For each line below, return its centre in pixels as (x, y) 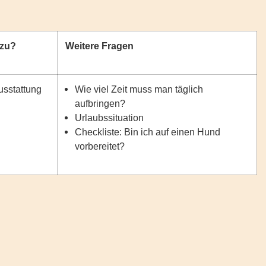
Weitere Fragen (99, 46)
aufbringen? (100, 103)
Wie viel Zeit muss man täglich (139, 89)
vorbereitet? (100, 146)
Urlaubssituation (110, 118)
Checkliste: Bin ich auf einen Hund (148, 132)
